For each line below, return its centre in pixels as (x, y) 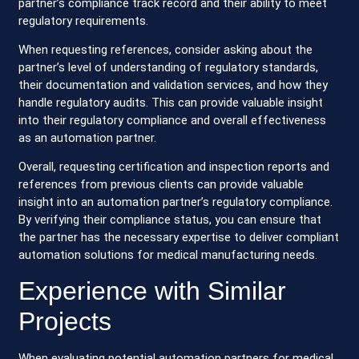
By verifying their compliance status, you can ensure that (170, 220)
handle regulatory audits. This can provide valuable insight (171, 103)
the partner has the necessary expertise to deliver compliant (179, 238)
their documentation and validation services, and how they (173, 85)
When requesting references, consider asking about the (166, 50)
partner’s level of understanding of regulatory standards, (169, 68)
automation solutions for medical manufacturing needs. (168, 255)
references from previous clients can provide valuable (161, 185)
